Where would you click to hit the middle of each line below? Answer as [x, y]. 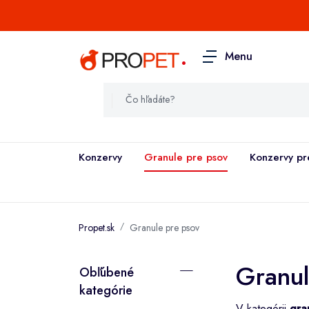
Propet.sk [97, 227]
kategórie [106, 290]
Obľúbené [107, 272]
